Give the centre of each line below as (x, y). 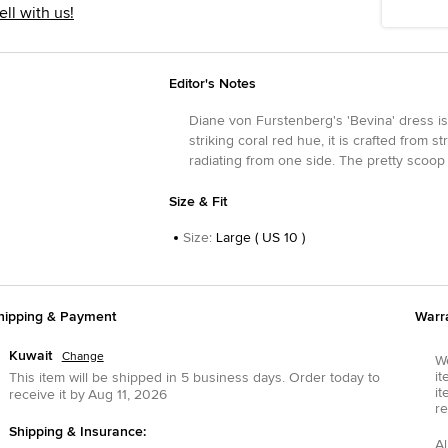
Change (82, 357)
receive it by (46, 395)
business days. (238, 378)
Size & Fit (197, 202)
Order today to (332, 378)
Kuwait (30, 356)
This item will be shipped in (92, 378)
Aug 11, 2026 (127, 395)
